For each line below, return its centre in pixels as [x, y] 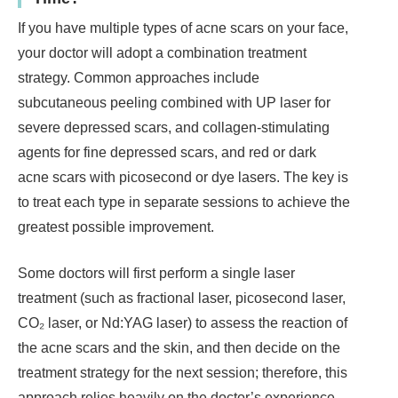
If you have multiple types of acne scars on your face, [183, 28]
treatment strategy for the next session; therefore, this [183, 373]
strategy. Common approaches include [139, 78]
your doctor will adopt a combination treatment [162, 53]
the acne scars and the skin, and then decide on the [179, 348]
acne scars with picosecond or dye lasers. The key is [183, 178]
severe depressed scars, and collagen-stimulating [174, 128]
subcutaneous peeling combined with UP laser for [174, 103]
